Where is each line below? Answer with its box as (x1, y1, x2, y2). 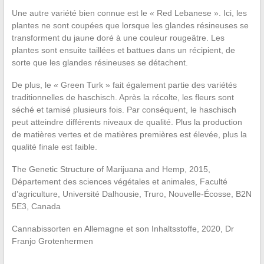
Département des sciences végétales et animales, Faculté (11, 177, 227, 187)
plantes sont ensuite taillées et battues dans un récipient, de (11, 45, 235, 55)
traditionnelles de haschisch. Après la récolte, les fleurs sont (11, 93, 234, 103)
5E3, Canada (11, 202, 61, 212)
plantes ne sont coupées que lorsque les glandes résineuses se (11, 21, 249, 31)
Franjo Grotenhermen (11, 236, 93, 246)
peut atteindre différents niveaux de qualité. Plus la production (11, 117, 242, 127)
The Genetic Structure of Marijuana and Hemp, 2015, (11, 164, 210, 174)
